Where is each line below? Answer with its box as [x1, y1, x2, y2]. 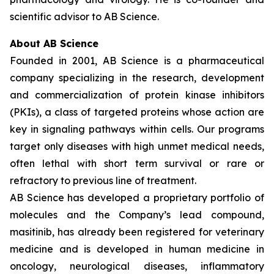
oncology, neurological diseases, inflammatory [10, 260, 264, 272]
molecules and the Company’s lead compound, [10, 209, 264, 221]
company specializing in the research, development [10, 72, 264, 84]
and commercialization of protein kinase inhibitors [10, 89, 264, 101]
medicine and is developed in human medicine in [10, 243, 264, 255]
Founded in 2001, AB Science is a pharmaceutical [10, 54, 264, 67]
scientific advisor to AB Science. [10, 10, 159, 23]
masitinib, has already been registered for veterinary [10, 226, 264, 238]
